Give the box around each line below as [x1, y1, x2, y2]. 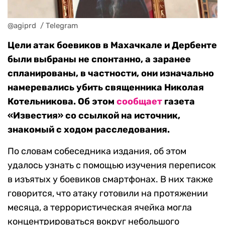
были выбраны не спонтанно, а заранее [8, 54, 191, 65]
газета [162, 96, 195, 107]
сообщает [117, 96, 162, 107]
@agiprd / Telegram [8, 21, 78, 31]
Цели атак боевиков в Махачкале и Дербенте [8, 40, 217, 51]
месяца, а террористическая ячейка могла [8, 202, 192, 213]
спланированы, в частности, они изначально [8, 68, 214, 79]
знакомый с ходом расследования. [8, 124, 170, 136]
